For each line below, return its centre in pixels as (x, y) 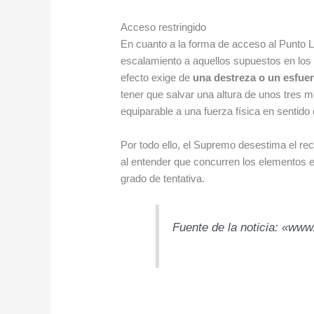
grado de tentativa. (163, 179)
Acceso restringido (164, 27)
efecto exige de (157, 78)
